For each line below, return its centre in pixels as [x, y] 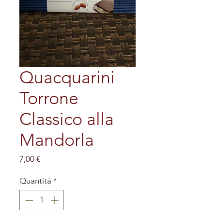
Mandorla [57, 140]
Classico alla [67, 119]
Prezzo [52, 158]
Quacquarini [67, 77]
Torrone [49, 98]
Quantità [35, 181]
